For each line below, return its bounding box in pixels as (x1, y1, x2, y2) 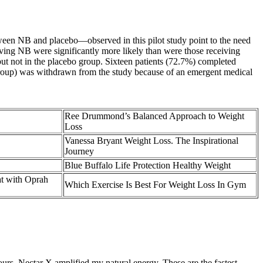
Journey (65, 146, 94, 157)
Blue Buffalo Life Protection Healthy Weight (65, 160, 231, 171)
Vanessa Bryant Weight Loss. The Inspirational (65, 136, 238, 146)
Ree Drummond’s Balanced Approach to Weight (65, 111, 244, 122)
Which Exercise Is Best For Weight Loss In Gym (65, 180, 246, 190)
